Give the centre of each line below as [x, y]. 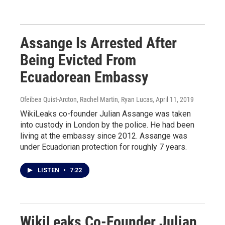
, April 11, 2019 [173, 99]
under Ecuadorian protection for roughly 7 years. [103, 147]
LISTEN [49, 170]
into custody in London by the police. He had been [107, 125]
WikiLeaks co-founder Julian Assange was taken [105, 114]
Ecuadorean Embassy [84, 77]
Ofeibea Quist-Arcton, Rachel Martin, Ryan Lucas [86, 99]
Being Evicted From [78, 60]
